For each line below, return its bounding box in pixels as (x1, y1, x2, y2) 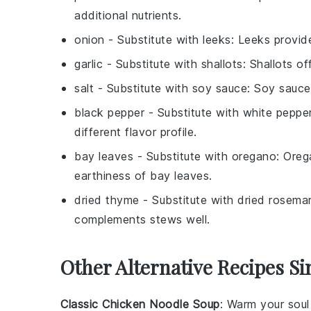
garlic (74, 57, 103, 71)
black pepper (74, 106, 144, 119)
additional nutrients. (74, 8, 182, 22)
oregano (231, 149, 276, 163)
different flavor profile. (74, 125, 197, 139)
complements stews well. (74, 212, 210, 226)
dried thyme (74, 193, 140, 207)
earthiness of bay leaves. (74, 169, 212, 183)
